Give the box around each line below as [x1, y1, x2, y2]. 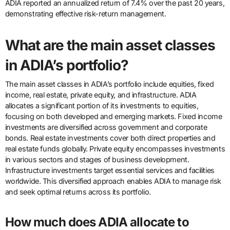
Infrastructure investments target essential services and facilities [5, 166, 215, 175]
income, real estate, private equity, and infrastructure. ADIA [5, 90, 197, 100]
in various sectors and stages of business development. [5, 155, 189, 164]
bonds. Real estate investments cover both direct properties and [5, 133, 216, 143]
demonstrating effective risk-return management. [5, 9, 166, 18]
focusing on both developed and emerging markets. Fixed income [5, 112, 222, 121]
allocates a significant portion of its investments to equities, [5, 101, 199, 110]
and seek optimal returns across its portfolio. [5, 187, 151, 197]
